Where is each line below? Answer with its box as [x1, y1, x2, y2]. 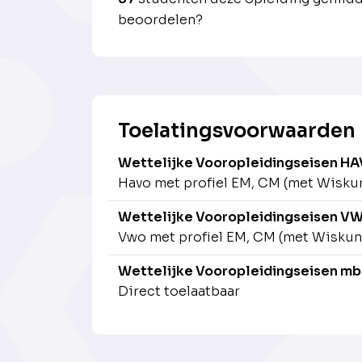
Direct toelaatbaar [118, 283, 240, 301]
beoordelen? [118, 11, 203, 29]
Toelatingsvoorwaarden [118, 119, 356, 144]
